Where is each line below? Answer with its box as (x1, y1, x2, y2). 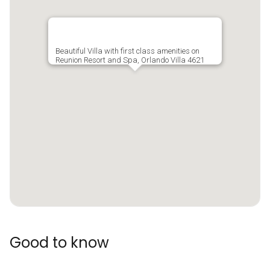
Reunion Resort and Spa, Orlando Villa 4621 (55, 55, 204, 64)
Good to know (10, 233, 109, 253)
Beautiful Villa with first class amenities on (55, 46, 199, 55)
